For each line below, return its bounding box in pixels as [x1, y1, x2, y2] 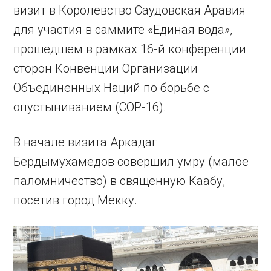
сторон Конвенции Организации [13, 61, 198, 76]
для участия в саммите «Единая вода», [13, 22, 233, 37]
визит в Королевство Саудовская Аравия [13, 3, 246, 18]
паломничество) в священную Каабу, [13, 174, 226, 188]
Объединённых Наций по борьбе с [13, 80, 210, 95]
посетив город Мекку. [13, 193, 138, 207]
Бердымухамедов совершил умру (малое [13, 154, 249, 169]
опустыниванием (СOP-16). [13, 100, 167, 114]
